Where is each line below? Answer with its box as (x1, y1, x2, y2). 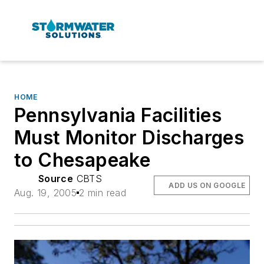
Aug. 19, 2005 (14, 186, 77, 199)
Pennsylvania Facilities (14, 103, 222, 127)
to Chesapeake (14, 148, 151, 171)
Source (38, 172, 74, 184)
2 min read (79, 186, 127, 199)
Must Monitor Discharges (14, 126, 245, 149)
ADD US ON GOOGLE (169, 180, 246, 190)
